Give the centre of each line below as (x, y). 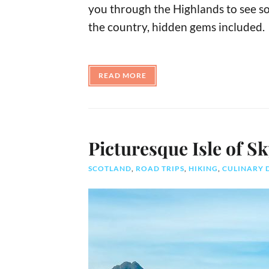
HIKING (203, 169)
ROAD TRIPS (160, 169)
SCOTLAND (110, 169)
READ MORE (122, 76)
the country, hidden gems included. (177, 27)
